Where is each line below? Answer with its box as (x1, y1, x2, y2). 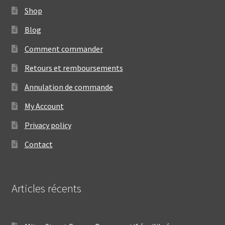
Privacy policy (24, 120, 71, 131)
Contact (24, 139, 53, 150)
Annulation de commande (24, 82, 113, 92)
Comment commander (24, 44, 103, 54)
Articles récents (11, 181, 81, 196)
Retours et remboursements (24, 63, 123, 73)
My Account (24, 101, 64, 111)
